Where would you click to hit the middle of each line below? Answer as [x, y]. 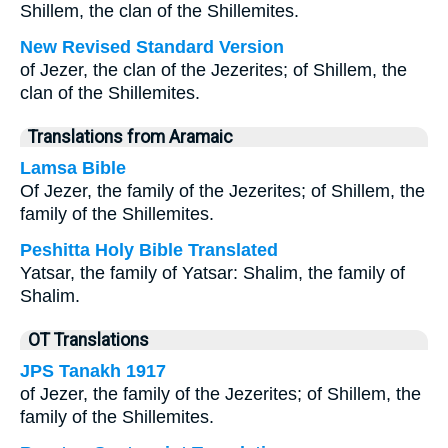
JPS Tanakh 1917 [93, 371]
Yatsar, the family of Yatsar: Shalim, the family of [212, 273]
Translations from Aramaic [130, 137]
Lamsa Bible [73, 168]
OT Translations [88, 340]
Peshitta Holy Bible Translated [149, 250]
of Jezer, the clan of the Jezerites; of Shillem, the [213, 70]
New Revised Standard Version [152, 47]
